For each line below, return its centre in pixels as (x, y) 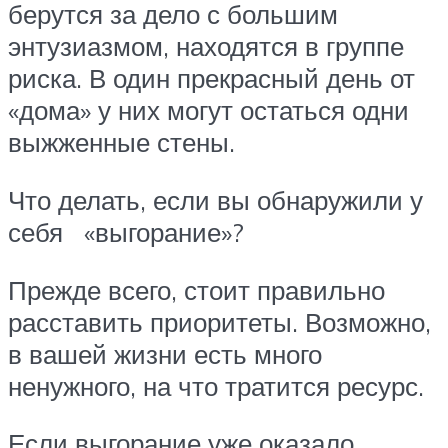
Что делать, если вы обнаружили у (215, 199)
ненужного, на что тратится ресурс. (216, 385)
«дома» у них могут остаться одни (208, 110)
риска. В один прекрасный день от (211, 78)
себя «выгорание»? (126, 231)
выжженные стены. (121, 142)
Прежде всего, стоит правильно (196, 289)
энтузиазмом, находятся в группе (206, 46)
